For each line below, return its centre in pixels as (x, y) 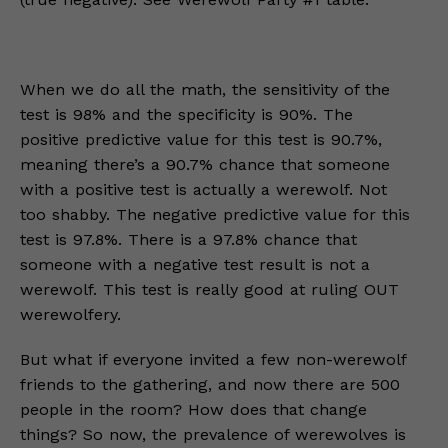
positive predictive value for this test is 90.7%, (201, 139)
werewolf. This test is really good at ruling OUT (209, 289)
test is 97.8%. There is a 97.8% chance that (188, 239)
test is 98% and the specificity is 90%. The (186, 114)
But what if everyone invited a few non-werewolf (213, 359)
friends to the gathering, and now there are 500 (210, 384)
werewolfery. (70, 314)
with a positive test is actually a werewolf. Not (203, 189)
